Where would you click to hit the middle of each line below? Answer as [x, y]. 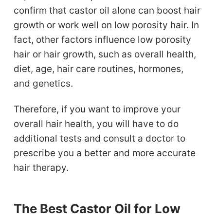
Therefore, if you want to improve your [97, 109]
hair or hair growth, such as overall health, [105, 54]
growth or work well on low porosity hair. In [107, 25]
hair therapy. [41, 167]
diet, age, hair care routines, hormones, [99, 69]
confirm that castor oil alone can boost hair [107, 10]
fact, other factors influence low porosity [103, 39]
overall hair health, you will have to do [96, 124]
